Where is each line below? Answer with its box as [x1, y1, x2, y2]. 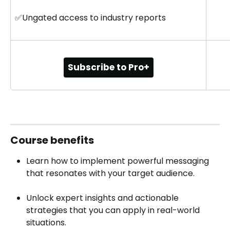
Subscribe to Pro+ [67, 61, 149, 73]
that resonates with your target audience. [26, 167, 195, 179]
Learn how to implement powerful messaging [26, 155, 211, 167]
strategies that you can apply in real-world [26, 204, 202, 217]
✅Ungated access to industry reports [15, 11, 166, 24]
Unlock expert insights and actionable [26, 192, 181, 204]
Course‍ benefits [10, 132, 94, 147]
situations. [26, 217, 66, 229]
